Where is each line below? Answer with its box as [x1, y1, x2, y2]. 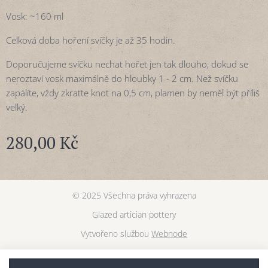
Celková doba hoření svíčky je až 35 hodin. [6, 34, 175, 47]
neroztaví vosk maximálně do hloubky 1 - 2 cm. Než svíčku [6, 72, 238, 85]
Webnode [151, 228, 187, 240]
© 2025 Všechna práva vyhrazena [72, 190, 196, 202]
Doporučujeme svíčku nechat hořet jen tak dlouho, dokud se [6, 58, 248, 71]
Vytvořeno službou [81, 228, 151, 240]
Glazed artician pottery [92, 209, 176, 221]
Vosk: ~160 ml [6, 10, 63, 23]
